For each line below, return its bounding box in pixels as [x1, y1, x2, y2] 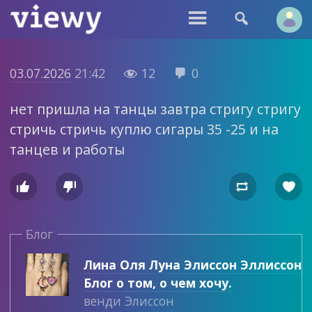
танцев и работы [9, 139, 125, 159]
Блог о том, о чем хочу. [83, 274, 232, 292]
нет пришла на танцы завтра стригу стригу [9, 99, 301, 118]
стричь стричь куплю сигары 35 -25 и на [9, 119, 279, 139]
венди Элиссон [83, 292, 174, 310]
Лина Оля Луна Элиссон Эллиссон [83, 256, 302, 274]
